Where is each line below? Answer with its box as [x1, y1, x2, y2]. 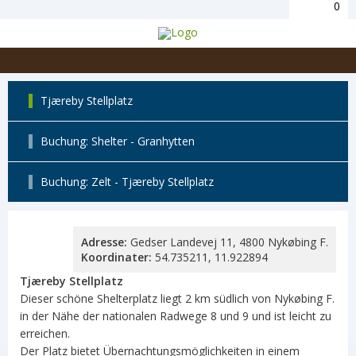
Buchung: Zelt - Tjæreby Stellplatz [41, 174, 214, 189]
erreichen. [20, 326, 70, 341]
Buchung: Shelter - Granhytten [41, 133, 195, 149]
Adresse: [81, 234, 127, 250]
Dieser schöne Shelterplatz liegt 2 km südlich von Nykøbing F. [20, 291, 335, 306]
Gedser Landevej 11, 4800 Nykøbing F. [127, 234, 328, 250]
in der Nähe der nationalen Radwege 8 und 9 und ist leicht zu [20, 308, 331, 323]
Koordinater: [81, 250, 152, 265]
